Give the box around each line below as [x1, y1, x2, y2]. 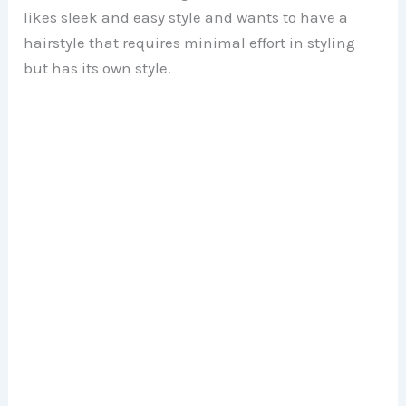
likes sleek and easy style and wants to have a [24, 7, 349, 26]
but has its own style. [24, 58, 172, 77]
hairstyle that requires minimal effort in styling [24, 33, 356, 52]
